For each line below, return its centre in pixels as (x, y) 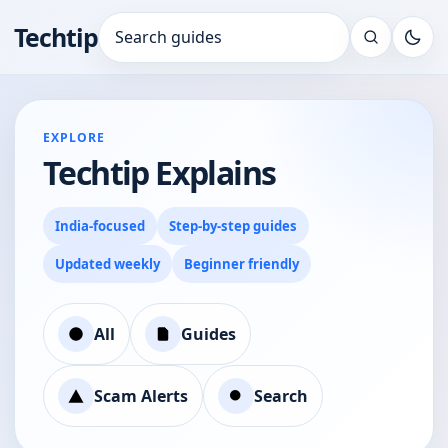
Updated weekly (107, 264)
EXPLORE (74, 137)
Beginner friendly (241, 264)
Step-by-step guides (233, 226)
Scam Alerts (141, 395)
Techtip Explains (159, 172)
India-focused (100, 226)
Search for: (139, 47)
